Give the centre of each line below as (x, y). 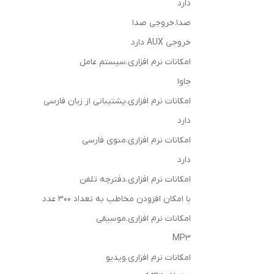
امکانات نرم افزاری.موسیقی (143, 219)
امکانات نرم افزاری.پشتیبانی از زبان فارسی (117, 101)
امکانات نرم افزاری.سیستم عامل (135, 62)
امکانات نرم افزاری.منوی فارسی (136, 140)
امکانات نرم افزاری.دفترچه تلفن (135, 180)
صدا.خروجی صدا (161, 23)
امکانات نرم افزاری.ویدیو (148, 258)
